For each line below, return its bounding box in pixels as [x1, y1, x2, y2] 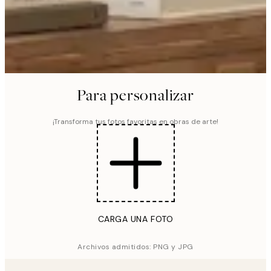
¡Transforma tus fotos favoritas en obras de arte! [53, 117, 218, 127]
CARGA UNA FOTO [97, 214, 174, 225]
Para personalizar [77, 84, 194, 106]
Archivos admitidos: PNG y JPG [77, 242, 194, 252]
